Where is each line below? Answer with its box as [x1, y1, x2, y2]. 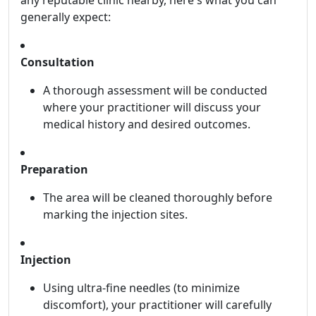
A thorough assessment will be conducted [43, 83, 267, 99]
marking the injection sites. [43, 207, 188, 223]
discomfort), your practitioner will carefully [43, 297, 272, 313]
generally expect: [20, 9, 111, 25]
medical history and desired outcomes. [43, 116, 250, 133]
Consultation [20, 54, 95, 71]
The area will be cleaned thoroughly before [43, 190, 272, 206]
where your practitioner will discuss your [43, 99, 261, 116]
